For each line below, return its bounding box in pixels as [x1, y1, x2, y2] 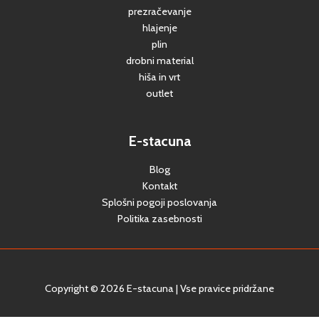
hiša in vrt [139, 70, 180, 84]
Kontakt [142, 179, 177, 193]
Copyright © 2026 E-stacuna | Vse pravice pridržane [45, 282, 274, 296]
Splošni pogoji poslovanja [102, 196, 217, 209]
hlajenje [142, 21, 177, 35]
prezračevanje [127, 5, 192, 19]
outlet [146, 87, 173, 100]
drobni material [125, 54, 194, 68]
